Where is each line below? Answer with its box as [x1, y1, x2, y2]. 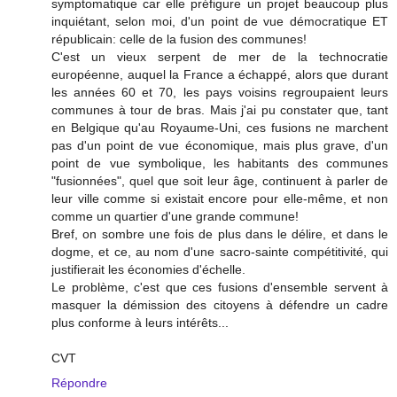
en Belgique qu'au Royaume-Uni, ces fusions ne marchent [51, 120, 388, 135]
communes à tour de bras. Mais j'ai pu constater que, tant [51, 102, 388, 117]
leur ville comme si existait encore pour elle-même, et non [51, 191, 388, 206]
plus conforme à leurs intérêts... [51, 315, 229, 330]
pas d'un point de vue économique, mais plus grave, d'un [51, 137, 388, 152]
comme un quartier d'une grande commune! [51, 208, 299, 223]
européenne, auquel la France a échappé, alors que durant [51, 66, 388, 82]
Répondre [51, 375, 107, 390]
